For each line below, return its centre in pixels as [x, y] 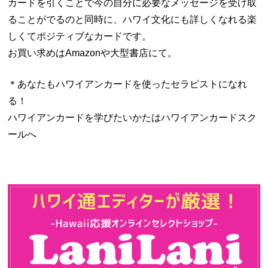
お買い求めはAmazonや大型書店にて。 [93, 53]
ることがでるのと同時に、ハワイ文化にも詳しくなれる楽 [133, 19]
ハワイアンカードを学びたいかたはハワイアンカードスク [133, 117]
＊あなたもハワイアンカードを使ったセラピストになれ [128, 84]
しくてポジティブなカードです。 [80, 36]
